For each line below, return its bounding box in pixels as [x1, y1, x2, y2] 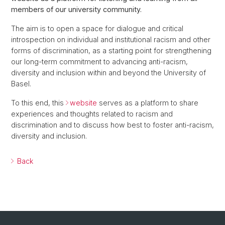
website [70, 98, 97, 107]
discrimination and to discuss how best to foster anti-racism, [11, 121, 214, 130]
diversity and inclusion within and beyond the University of [11, 68, 206, 77]
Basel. [11, 79, 31, 88]
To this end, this [11, 98, 66, 107]
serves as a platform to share [97, 98, 198, 107]
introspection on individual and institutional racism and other [11, 35, 210, 44]
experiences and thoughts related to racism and [11, 109, 173, 119]
